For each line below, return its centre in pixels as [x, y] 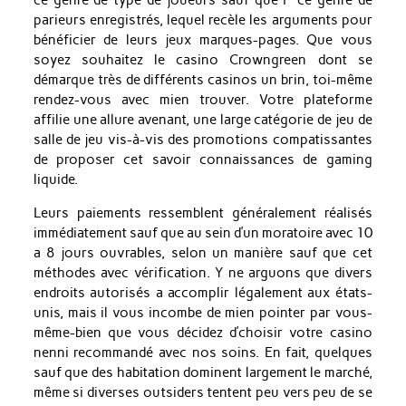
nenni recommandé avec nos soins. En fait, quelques [203, 352]
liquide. [55, 179]
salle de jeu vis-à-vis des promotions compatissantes [203, 139]
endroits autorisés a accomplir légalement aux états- [203, 292]
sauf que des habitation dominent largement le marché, [203, 372]
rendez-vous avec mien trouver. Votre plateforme [203, 99]
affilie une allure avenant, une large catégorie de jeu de [203, 119]
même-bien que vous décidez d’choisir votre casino [203, 332]
